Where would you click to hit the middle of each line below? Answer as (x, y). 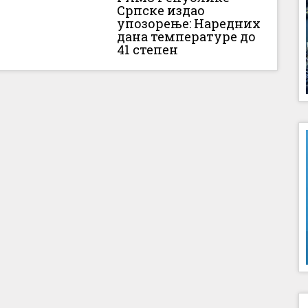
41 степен (148, 49)
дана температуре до (187, 36)
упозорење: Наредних (189, 23)
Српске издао (161, 10)
